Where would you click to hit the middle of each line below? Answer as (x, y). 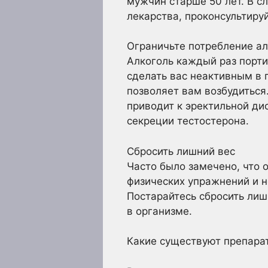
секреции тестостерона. (188, 121)
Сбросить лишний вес (181, 151)
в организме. (159, 211)
